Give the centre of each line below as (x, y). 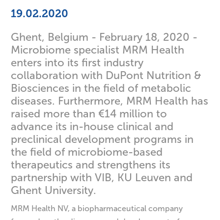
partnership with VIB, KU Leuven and (102, 178)
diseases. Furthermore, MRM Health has (110, 101)
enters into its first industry (77, 63)
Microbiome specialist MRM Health (98, 50)
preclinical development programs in (102, 139)
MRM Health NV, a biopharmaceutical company (97, 209)
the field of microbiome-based (87, 152)
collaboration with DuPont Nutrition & (106, 76)
